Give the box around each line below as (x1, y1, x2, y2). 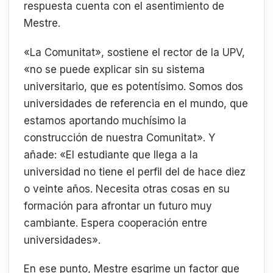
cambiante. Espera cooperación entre (24, 216, 207, 229)
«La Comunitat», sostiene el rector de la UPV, (24, 46, 245, 58)
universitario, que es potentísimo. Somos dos (24, 80, 243, 93)
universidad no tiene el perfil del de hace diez (24, 165, 246, 178)
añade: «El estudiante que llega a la (24, 148, 198, 161)
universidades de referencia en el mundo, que (24, 97, 248, 110)
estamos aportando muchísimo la (24, 114, 186, 127)
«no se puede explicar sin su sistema (24, 63, 205, 76)
